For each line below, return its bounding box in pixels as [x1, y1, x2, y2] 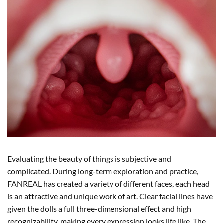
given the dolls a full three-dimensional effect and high [7, 203, 191, 213]
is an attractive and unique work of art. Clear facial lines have [7, 191, 213, 201]
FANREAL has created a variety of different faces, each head [7, 178, 210, 188]
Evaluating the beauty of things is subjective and [7, 153, 171, 163]
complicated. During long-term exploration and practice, [7, 166, 198, 176]
